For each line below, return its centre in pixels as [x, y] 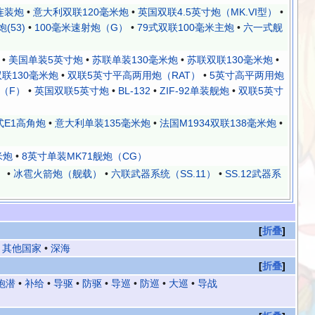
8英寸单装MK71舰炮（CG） [84, 156]
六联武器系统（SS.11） [163, 174]
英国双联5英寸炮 [72, 91]
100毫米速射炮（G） [81, 28]
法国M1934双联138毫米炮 [218, 123]
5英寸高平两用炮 [247, 76]
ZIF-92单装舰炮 [194, 91]
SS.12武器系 [253, 174]
